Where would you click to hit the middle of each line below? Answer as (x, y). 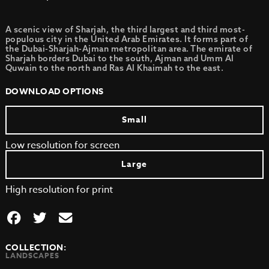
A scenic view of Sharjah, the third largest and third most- (125, 30)
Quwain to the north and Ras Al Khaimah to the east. (114, 68)
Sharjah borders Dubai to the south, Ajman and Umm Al (119, 59)
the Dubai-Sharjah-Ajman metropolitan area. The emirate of (129, 49)
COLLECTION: (36, 248)
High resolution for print (59, 190)
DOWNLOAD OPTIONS (54, 92)
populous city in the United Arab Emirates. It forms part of (127, 39)
